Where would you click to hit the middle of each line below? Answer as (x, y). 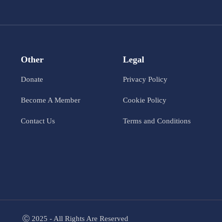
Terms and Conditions (157, 121)
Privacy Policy (145, 79)
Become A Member (51, 100)
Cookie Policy (144, 100)
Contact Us (38, 121)
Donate (32, 79)
